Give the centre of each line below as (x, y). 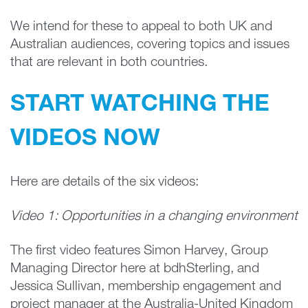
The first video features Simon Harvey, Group (139, 251)
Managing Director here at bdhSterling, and (135, 269)
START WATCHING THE (140, 106)
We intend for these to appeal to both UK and (141, 27)
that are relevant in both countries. (109, 63)
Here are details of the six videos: (104, 183)
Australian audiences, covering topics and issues (150, 45)
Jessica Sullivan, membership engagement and (146, 287)
